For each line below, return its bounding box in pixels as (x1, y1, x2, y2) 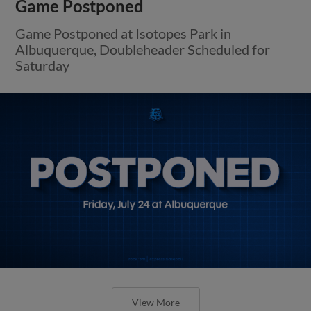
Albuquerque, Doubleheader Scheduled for (15, 40, 271, 58)
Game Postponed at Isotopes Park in (15, 24, 232, 42)
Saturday (15, 56, 70, 74)
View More (131, 296, 180, 308)
